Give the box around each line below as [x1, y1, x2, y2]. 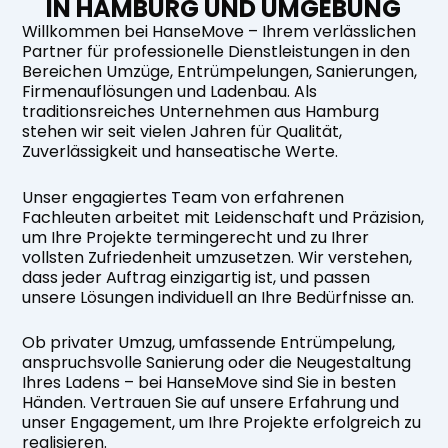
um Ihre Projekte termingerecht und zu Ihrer [22, 225, 369, 249]
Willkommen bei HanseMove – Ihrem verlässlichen [22, 20, 416, 43]
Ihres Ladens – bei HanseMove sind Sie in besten [22, 371, 396, 395]
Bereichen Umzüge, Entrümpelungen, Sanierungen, [22, 60, 417, 83]
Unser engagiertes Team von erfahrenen [22, 185, 344, 209]
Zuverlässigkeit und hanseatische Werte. [22, 140, 338, 163]
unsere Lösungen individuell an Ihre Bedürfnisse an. [22, 285, 414, 309]
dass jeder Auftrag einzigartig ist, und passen [22, 265, 370, 289]
